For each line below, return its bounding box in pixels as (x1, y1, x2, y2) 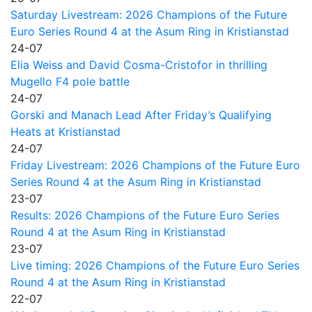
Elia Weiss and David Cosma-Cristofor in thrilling (10, 57, 267, 72)
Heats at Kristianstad (10, 124, 120, 139)
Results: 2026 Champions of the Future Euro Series (10, 208, 279, 222)
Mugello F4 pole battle (10, 74, 130, 88)
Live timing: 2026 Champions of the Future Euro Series (10, 258, 299, 272)
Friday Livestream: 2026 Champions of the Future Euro (10, 157, 300, 172)
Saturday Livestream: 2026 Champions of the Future (10, 7, 287, 22)
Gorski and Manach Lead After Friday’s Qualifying (10, 107, 272, 122)
